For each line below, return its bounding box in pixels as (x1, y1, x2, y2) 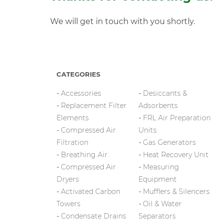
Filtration (56, 138, 88, 147)
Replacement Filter (61, 101, 127, 110)
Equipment (138, 175, 177, 184)
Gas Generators (143, 138, 196, 147)
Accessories (61, 89, 101, 98)
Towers (56, 199, 81, 208)
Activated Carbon (61, 187, 120, 196)
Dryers (56, 175, 79, 184)
